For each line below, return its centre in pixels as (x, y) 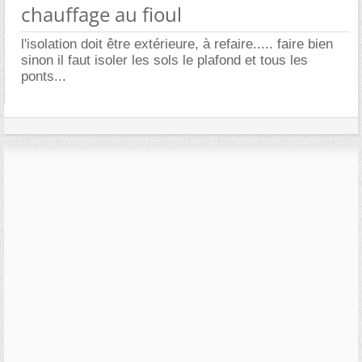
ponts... (44, 76)
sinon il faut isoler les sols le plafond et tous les (164, 60)
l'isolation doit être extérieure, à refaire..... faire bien (177, 44)
